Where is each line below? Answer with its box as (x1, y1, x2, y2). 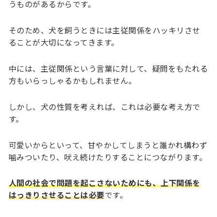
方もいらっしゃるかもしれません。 (8, 75, 137, 87)
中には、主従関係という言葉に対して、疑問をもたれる (8, 62, 208, 75)
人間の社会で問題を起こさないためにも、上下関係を (8, 177, 201, 189)
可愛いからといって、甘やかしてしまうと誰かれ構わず (8, 139, 208, 151)
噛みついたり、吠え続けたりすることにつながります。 (8, 151, 207, 163)
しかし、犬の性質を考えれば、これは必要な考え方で (8, 100, 201, 112)
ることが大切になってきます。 (8, 36, 119, 48)
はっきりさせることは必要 (8, 189, 105, 201)
